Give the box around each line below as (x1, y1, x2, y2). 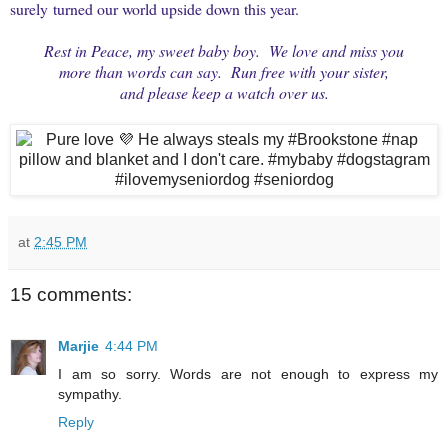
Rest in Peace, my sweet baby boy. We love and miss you (44, 39, 404, 61)
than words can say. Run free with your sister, (95, 60, 389, 82)
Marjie (58, 338, 99, 355)
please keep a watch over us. (147, 81, 329, 103)
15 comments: (10, 283, 132, 305)
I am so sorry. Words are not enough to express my (58, 366, 438, 383)
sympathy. (58, 386, 122, 403)
